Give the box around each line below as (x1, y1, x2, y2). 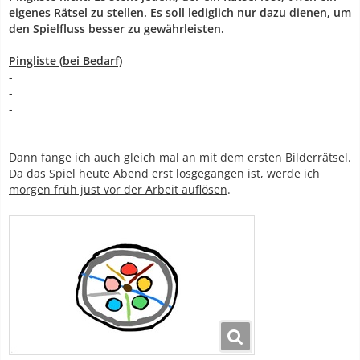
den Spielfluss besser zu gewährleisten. (9, 20, 224, 36)
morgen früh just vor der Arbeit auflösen (9, 181, 227, 197)
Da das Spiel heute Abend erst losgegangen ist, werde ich (9, 165, 320, 181)
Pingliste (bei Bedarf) (9, 52, 122, 68)
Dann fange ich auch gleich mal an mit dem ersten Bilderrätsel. (9, 149, 351, 165)
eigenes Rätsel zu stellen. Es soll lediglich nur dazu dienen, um (9, 4, 351, 20)
